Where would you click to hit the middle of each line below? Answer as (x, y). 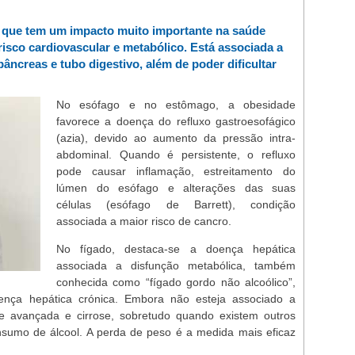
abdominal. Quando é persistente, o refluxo (176, 155)
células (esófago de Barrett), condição (176, 204)
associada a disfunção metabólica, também (176, 265)
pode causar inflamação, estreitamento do (176, 171)
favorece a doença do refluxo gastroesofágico (176, 121)
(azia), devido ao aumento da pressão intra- (176, 138)
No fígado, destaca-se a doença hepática (176, 249)
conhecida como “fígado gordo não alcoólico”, (176, 282)
